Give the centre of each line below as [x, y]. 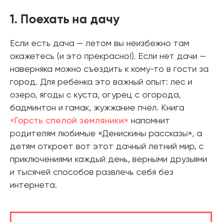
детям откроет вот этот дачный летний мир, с [107, 146]
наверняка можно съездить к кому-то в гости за [109, 69]
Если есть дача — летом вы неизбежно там [100, 43]
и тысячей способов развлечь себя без [92, 172]
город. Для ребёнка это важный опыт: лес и [101, 82]
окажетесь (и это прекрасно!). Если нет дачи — [108, 56]
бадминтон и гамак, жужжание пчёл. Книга [97, 108]
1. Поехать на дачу [65, 20]
